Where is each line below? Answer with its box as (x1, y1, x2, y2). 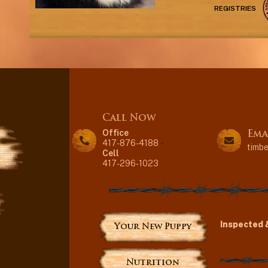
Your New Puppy (114, 223, 191, 232)
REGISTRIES (214, 4, 257, 13)
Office (102, 127, 129, 138)
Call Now (102, 114, 156, 124)
